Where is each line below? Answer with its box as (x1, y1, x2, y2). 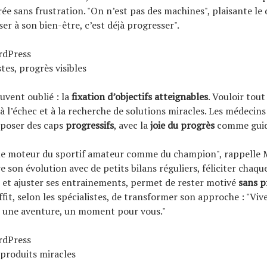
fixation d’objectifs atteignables (72, 89, 208, 103)
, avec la (114, 118, 150, 132)
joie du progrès (150, 118, 215, 132)
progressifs (66, 118, 114, 132)
